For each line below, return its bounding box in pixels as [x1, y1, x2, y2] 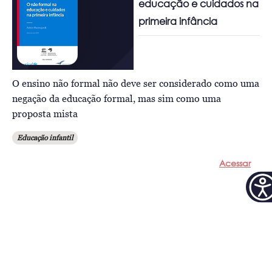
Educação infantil [17, 133, 73, 142]
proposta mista [12, 108, 78, 119]
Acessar [219, 158, 251, 168]
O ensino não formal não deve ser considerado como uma [12, 78, 259, 89]
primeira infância [138, 15, 218, 27]
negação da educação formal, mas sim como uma [12, 93, 221, 104]
